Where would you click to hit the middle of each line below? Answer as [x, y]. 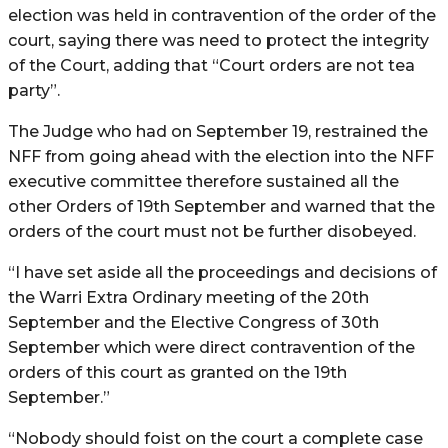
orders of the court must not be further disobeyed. [212, 231]
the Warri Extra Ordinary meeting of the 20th [188, 297]
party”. [34, 90]
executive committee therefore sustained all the [203, 181]
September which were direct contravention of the [211, 347]
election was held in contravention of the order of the [222, 15]
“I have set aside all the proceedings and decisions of [222, 272]
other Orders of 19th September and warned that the [221, 206]
